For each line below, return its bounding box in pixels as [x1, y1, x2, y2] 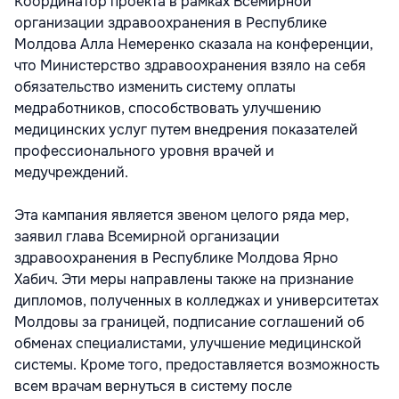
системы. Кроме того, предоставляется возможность [14, 354, 379, 374]
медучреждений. [14, 162, 128, 182]
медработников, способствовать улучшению [14, 98, 322, 118]
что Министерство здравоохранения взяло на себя [14, 55, 366, 75]
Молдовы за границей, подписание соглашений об [14, 312, 364, 331]
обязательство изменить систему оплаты [14, 77, 296, 96]
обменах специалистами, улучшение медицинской [14, 333, 362, 353]
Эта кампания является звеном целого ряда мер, [14, 205, 349, 224]
